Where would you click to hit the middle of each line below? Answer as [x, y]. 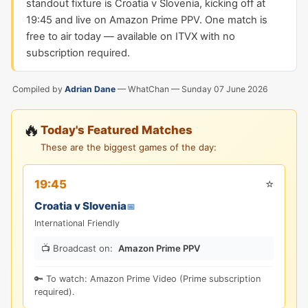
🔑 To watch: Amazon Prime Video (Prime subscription [147, 279]
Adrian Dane [90, 89]
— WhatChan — [148, 89]
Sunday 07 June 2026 [225, 89]
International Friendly [77, 223]
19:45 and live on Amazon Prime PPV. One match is [147, 20]
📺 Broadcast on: [77, 248]
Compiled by [38, 89]
